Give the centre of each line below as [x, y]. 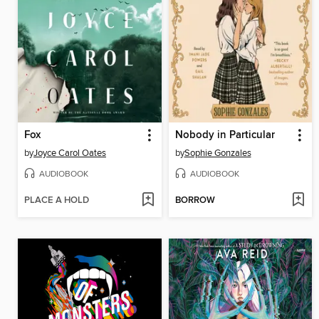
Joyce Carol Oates [70, 153]
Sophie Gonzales [218, 153]
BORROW [195, 200]
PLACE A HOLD [57, 200]
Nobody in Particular [225, 135]
